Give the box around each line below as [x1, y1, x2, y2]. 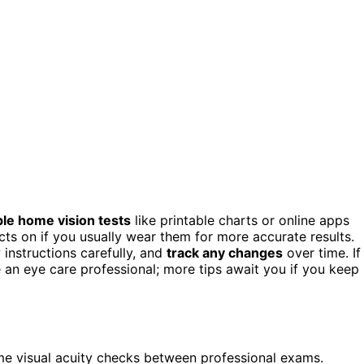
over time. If [283, 244, 361, 261]
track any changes [167, 244, 283, 261]
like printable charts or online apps [131, 211, 349, 228]
